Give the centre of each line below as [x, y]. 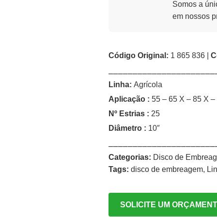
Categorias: [130, 157]
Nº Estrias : [130, 114]
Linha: [120, 85]
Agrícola [147, 85]
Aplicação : [129, 99]
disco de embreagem [167, 169]
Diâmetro [125, 128]
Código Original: [139, 55]
